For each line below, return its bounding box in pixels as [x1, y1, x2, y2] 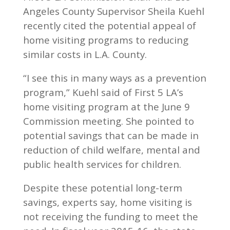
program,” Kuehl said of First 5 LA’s [23, 85, 183, 99]
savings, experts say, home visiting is [23, 195, 192, 208]
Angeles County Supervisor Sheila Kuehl [23, 4, 204, 17]
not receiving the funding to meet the [23, 209, 198, 223]
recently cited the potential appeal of [23, 18, 196, 32]
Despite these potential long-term [23, 181, 182, 194]
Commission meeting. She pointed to [23, 114, 194, 127]
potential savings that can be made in [23, 128, 199, 142]
